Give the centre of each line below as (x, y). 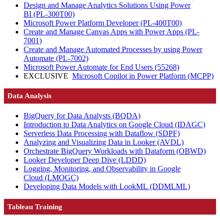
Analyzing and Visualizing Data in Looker (90, 142)
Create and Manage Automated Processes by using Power (113, 49)
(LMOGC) (62, 178)
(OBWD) (191, 151)
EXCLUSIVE (46, 76)
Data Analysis (30, 96)
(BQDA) (126, 116)
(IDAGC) (190, 125)
